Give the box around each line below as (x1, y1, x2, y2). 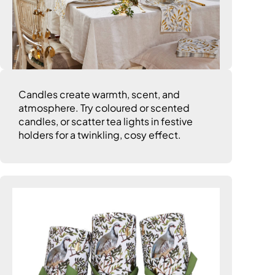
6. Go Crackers (31, 204, 115, 222)
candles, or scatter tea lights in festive (18, 115, 193, 128)
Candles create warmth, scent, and (18, 88, 180, 101)
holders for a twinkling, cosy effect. (18, 128, 181, 142)
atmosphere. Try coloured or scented (18, 101, 190, 115)
